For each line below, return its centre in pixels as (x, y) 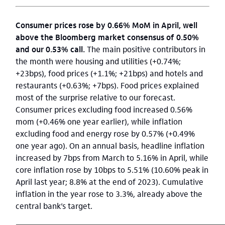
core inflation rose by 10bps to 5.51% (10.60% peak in (112, 170)
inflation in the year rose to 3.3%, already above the (109, 194)
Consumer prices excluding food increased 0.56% (104, 109)
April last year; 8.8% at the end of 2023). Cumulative (109, 182)
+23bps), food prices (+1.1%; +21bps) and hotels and (109, 73)
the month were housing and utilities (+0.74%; (98, 61)
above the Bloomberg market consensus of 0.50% (107, 37)
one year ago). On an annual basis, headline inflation (110, 145)
